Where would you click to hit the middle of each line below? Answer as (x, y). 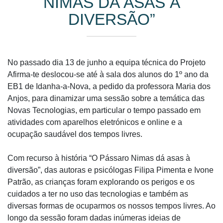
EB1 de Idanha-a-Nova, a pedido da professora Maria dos (109, 86)
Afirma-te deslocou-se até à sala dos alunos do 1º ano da (108, 74)
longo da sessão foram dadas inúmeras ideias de (94, 218)
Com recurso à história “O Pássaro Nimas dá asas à (99, 158)
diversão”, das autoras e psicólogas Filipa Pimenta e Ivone (111, 170)
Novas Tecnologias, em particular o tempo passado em (104, 110)
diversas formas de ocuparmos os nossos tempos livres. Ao (111, 206)
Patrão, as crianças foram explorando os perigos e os (101, 182)
